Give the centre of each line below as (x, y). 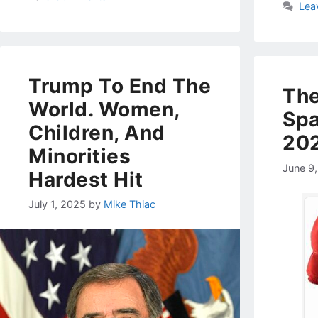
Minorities (79, 156)
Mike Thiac (130, 204)
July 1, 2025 (57, 204)
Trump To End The (120, 86)
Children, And (97, 132)
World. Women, (104, 109)
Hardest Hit (86, 179)
